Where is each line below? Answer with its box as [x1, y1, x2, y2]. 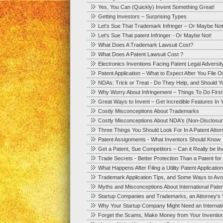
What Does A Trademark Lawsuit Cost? [98, 42, 193, 48]
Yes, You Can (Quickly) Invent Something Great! [98, 4, 215, 10]
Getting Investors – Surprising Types [98, 13, 187, 19]
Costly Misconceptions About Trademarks [98, 108, 199, 114]
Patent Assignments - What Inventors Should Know [98, 136, 221, 142]
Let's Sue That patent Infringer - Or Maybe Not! [98, 32, 212, 38]
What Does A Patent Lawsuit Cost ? [98, 51, 183, 57]
